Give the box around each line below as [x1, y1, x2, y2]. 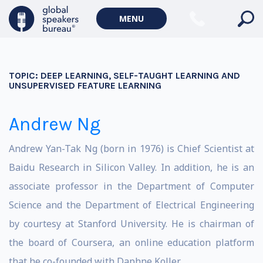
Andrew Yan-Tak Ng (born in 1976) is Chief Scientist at [9, 142, 254, 155]
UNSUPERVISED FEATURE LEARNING [9, 80, 161, 91]
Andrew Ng [9, 113, 100, 135]
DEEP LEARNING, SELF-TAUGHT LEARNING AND [41, 70, 240, 81]
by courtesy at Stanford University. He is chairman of [9, 217, 254, 230]
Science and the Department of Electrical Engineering [9, 198, 254, 211]
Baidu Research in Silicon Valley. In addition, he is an [9, 161, 254, 174]
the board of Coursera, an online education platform [9, 236, 254, 249]
